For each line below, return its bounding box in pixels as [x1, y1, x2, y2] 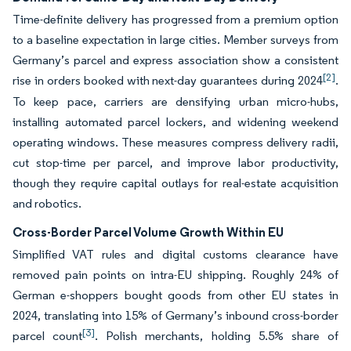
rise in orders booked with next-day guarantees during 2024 [13, 73, 323, 89]
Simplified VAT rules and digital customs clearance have [13, 247, 338, 262]
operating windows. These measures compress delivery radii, [13, 135, 338, 150]
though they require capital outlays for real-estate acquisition [13, 175, 338, 191]
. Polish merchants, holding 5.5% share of [95, 328, 339, 344]
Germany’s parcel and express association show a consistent [13, 52, 338, 68]
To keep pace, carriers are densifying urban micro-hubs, [13, 94, 338, 110]
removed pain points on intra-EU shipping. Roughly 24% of [13, 267, 338, 283]
